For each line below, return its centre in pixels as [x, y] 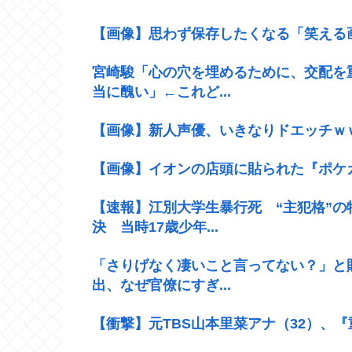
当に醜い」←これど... [161, 92]
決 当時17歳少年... [155, 227]
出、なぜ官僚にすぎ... [161, 285]
